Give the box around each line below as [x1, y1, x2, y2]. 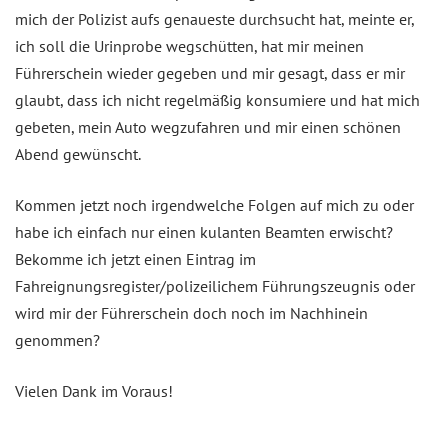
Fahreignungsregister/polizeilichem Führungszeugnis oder [15, 275, 415, 296]
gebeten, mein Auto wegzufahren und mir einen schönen [15, 116, 401, 137]
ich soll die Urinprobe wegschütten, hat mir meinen [15, 35, 364, 56]
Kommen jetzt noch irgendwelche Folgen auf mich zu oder [15, 194, 414, 215]
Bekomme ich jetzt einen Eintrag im [15, 248, 256, 269]
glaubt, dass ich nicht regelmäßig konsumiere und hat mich [15, 89, 420, 110]
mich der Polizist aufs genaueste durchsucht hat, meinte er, [15, 8, 414, 29]
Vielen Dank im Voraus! [15, 380, 173, 401]
